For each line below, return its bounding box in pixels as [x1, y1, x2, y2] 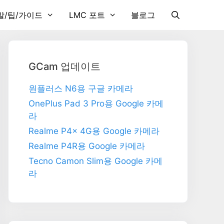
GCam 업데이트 [28, 60, 100, 72]
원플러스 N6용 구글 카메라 [28, 83, 133, 93]
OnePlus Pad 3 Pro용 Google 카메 [28, 98, 163, 108]
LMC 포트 [68, 10, 105, 20]
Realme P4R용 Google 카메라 [28, 141, 145, 151]
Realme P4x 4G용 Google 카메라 [28, 126, 159, 136]
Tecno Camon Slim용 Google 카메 [28, 156, 162, 166]
